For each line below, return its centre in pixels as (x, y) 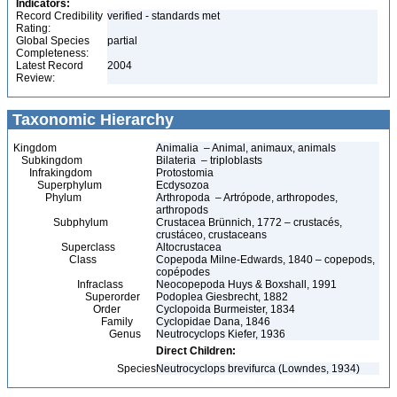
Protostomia (186, 173)
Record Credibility (59, 16)
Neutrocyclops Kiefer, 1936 (221, 334)
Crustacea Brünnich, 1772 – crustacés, (249, 222)
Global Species (53, 41)
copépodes (183, 272)
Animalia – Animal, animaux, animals (246, 148)
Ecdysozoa (184, 185)
